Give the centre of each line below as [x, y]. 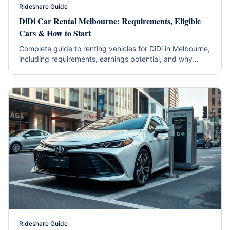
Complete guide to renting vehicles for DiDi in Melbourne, [114, 49]
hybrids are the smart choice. [68, 69]
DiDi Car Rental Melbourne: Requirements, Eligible [110, 21]
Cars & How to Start [55, 33]
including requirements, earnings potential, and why [106, 59]
